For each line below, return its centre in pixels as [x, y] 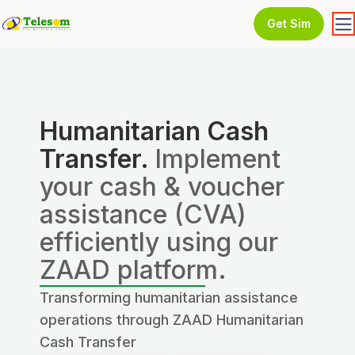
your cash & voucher [162, 187]
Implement [218, 159]
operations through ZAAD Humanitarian [172, 320]
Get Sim [288, 23]
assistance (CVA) [143, 214]
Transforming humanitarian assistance [169, 298]
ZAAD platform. [133, 270]
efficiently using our [159, 242]
